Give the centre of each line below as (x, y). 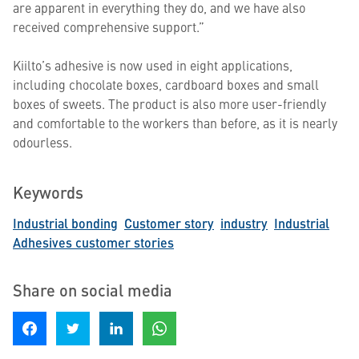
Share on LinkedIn (147, 320)
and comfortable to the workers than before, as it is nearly (175, 123)
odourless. (42, 142)
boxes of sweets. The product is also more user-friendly (169, 103)
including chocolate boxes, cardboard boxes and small (166, 84)
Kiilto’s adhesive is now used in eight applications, (153, 65)
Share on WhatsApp (195, 320)
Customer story (169, 223)
